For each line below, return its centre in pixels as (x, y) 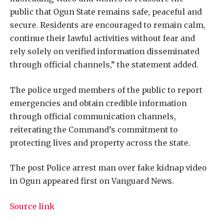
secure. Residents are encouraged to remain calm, (108, 25)
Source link (32, 207)
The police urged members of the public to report (106, 90)
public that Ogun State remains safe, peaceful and (106, 12)
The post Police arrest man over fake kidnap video (108, 168)
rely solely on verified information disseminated (105, 52)
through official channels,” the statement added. (104, 65)
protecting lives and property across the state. (100, 142)
